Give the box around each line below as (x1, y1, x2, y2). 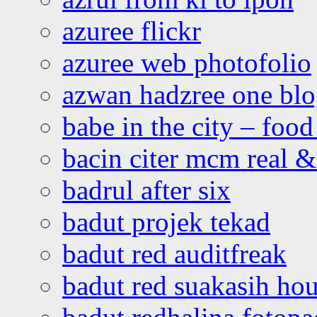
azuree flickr (62, 15, 201, 46)
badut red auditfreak (62, 238, 287, 269)
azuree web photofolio (62, 47, 311, 78)
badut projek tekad (62, 206, 270, 237)
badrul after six (62, 174, 231, 205)
